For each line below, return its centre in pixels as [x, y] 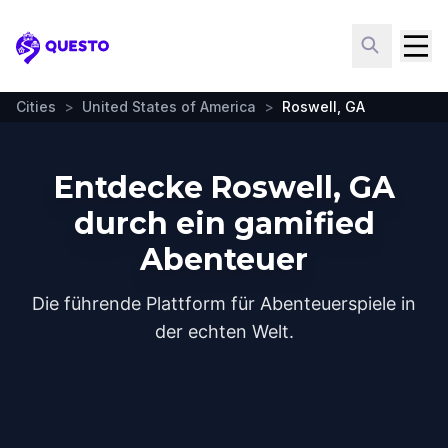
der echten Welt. [224, 331]
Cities [36, 106]
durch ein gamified [224, 223]
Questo [45, 58]
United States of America [169, 106]
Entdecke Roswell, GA [224, 187]
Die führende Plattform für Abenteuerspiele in [224, 303]
